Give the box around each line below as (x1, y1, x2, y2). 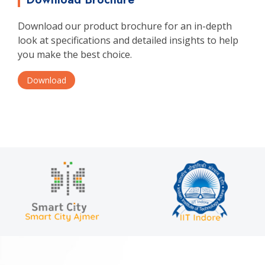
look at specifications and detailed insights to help (18, 33, 238, 47)
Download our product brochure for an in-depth (18, 19, 232, 33)
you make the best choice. (18, 47, 132, 61)
